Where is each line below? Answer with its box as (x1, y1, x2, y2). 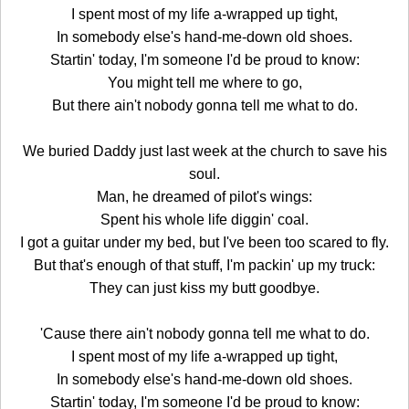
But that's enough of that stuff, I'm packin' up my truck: (34, 257, 375, 273)
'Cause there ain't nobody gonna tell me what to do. (39, 325, 370, 341)
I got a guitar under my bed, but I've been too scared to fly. (20, 234, 389, 250)
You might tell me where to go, (107, 74, 302, 90)
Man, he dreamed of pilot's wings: (97, 188, 312, 204)
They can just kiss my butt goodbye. (89, 279, 320, 296)
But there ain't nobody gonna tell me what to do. (51, 97, 358, 113)
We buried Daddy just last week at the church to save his (22, 142, 387, 159)
